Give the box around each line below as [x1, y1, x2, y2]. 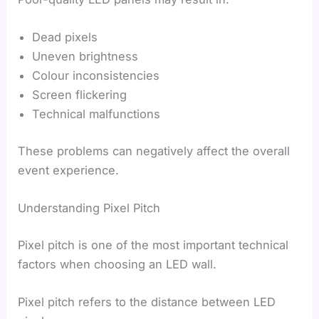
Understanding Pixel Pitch [18, 201, 161, 216]
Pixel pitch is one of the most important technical [18, 237, 289, 252]
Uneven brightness [32, 49, 139, 64]
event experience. [18, 162, 120, 177]
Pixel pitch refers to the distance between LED [18, 294, 276, 309]
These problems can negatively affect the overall [18, 143, 291, 158]
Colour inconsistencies [32, 68, 160, 83]
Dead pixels [32, 30, 98, 45]
